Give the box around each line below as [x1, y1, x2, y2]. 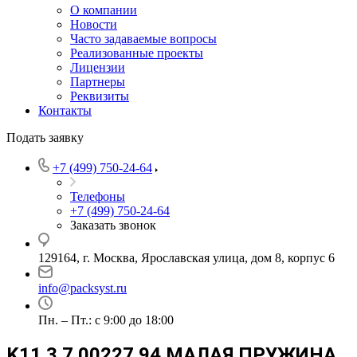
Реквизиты [70, 89, 129, 103]
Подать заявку [6, 131, 84, 144]
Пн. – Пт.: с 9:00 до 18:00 [38, 313, 174, 327]
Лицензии [70, 61, 125, 74]
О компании [70, 3, 137, 17]
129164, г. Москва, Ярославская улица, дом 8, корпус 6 [38, 251, 335, 265]
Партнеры [70, 75, 125, 88]
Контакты [38, 104, 92, 117]
